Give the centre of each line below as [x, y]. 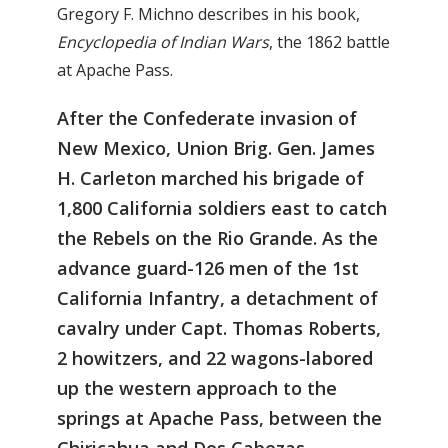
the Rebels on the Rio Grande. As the [217, 238]
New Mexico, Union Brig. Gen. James [216, 148]
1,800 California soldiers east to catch [222, 208]
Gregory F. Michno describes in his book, [208, 14]
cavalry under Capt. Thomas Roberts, [219, 328]
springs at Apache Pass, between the [219, 418]
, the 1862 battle [329, 42]
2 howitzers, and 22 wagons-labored [215, 358]
